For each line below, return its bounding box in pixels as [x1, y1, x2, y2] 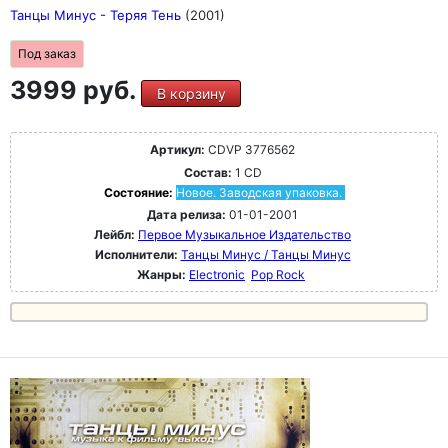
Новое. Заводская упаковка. [175, 185, 342, 200]
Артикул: [150, 142, 205, 157]
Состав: [183, 165, 232, 180]
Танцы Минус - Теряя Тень [10, 7, 185, 23]
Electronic [189, 267, 245, 282]
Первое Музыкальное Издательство [138, 227, 351, 242]
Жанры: [137, 267, 186, 282]
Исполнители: [94, 247, 181, 262]
